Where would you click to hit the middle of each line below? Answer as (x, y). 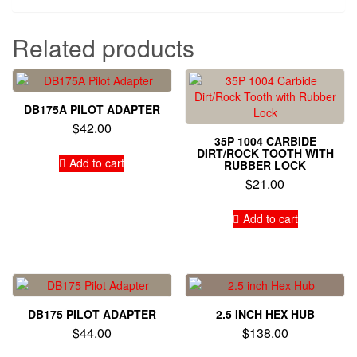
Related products (103, 47)
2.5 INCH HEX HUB (265, 314)
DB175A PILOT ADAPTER (92, 109)
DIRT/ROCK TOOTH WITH (265, 153)
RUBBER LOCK (265, 165)
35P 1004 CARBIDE (265, 141)
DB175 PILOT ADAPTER (92, 314)
